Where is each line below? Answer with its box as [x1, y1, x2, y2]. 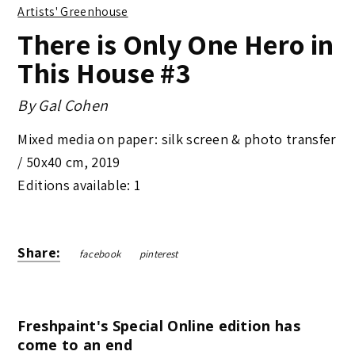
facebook [78, 247, 121, 261]
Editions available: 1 [17, 176, 141, 195]
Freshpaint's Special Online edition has [17, 316, 301, 336]
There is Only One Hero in [17, 25, 334, 63]
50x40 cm [26, 153, 84, 172]
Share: [17, 243, 61, 262]
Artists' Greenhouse [17, 3, 128, 21]
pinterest [139, 247, 178, 261]
